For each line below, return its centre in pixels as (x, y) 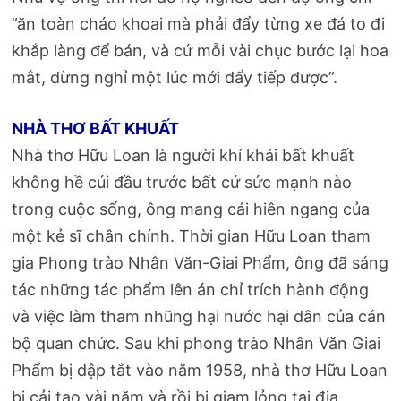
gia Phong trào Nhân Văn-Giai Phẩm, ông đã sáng (200, 262)
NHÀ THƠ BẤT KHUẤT (96, 128)
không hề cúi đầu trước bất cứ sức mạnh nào (182, 182)
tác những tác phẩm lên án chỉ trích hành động (191, 289)
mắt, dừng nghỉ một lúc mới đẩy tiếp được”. (175, 77)
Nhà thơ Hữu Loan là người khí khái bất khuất (183, 155)
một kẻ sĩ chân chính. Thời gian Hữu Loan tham (192, 235)
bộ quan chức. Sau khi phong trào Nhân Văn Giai (196, 343)
